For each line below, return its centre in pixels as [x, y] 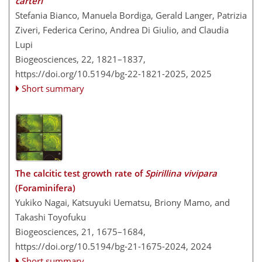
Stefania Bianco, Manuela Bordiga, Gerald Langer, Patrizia [131, 15]
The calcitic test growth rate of [80, 173]
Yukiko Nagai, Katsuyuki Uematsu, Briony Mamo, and [123, 202]
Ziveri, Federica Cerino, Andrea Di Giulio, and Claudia [122, 30]
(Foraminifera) [45, 187]
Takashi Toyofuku [51, 217]
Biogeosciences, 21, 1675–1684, [80, 231]
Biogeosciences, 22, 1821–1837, [80, 59]
